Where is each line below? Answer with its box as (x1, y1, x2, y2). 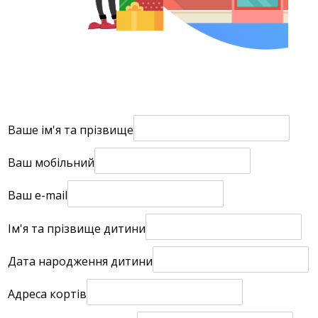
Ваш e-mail (8, 187, 67, 204)
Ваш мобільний (8, 155, 94, 171)
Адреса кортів (8, 286, 87, 302)
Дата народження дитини (8, 253, 153, 270)
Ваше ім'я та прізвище (8, 122, 133, 138)
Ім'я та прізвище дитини (8, 220, 146, 236)
